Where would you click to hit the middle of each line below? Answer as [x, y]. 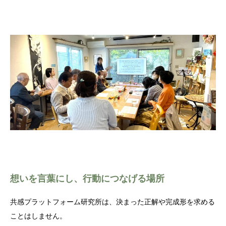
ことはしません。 [38, 216]
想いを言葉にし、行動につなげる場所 [87, 179]
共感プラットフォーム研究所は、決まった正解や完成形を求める [112, 202]
